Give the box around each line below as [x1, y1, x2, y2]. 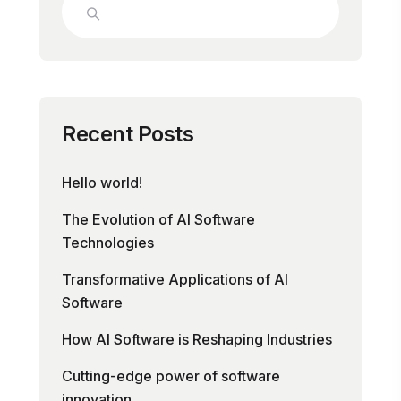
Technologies [62, 234, 154, 252]
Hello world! [62, 174, 142, 192]
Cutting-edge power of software [62, 367, 280, 385]
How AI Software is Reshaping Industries [62, 330, 332, 348]
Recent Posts [62, 121, 193, 147]
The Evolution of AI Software [62, 210, 255, 228]
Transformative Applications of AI [62, 270, 288, 288]
